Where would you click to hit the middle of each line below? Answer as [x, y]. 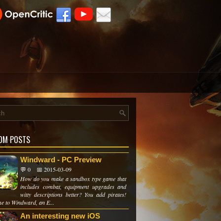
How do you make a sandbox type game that [73, 179]
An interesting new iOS [60, 216]
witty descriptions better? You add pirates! [73, 194]
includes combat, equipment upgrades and [73, 186]
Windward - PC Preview [61, 160]
